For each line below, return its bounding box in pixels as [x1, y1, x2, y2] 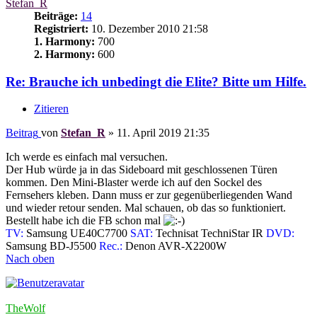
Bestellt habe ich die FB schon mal [6, 214, 163, 227]
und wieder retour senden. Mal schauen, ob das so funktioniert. [6, 202, 286, 214]
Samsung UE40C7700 [23, 227, 130, 240]
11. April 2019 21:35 [117, 127, 209, 139]
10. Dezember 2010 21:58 [88, 22, 208, 35]
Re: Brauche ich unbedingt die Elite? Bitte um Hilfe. [6, 74, 306, 89]
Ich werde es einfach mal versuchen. [6, 151, 168, 163]
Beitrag [6, 127, 38, 139]
